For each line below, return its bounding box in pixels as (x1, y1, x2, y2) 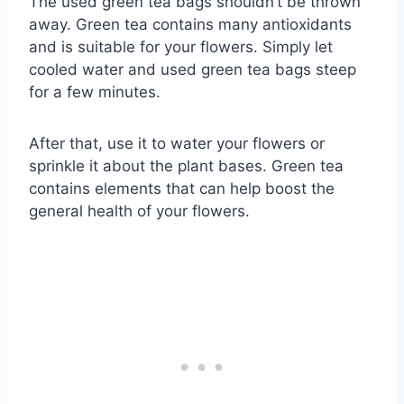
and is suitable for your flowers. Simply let (29, 38, 333, 57)
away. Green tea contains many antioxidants (29, 15, 352, 34)
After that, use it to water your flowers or (29, 134, 325, 153)
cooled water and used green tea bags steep (29, 60, 356, 79)
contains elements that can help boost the (29, 179, 335, 198)
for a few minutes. (29, 83, 161, 102)
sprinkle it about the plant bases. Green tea (29, 157, 344, 176)
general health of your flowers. (29, 202, 250, 221)
